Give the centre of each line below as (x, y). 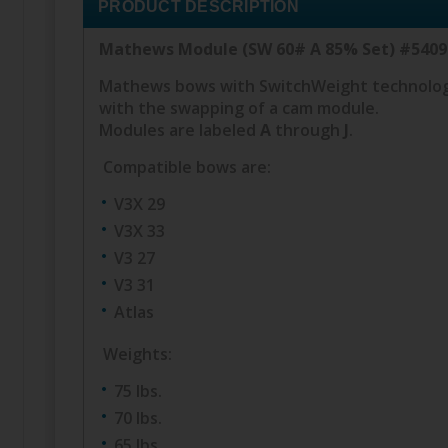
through (307, 129)
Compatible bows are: (187, 166)
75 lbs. (138, 390)
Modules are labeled (179, 129)
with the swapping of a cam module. (239, 107)
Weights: (137, 353)
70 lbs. (138, 417)
